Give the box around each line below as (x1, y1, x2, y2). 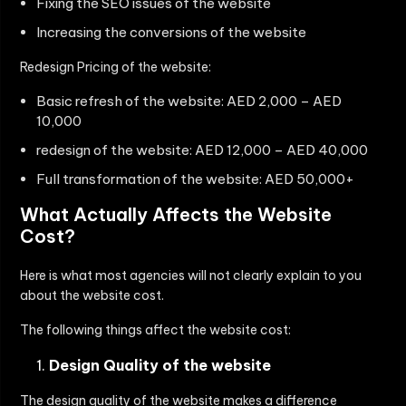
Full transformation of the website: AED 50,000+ (36, 170, 354, 188)
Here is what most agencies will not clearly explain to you (20, 267, 362, 285)
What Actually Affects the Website (20, 203, 332, 227)
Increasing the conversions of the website (36, 24, 306, 42)
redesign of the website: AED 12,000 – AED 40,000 (36, 141, 368, 159)
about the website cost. (20, 287, 164, 304)
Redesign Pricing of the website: (20, 59, 211, 76)
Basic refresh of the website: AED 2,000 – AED (36, 92, 342, 111)
